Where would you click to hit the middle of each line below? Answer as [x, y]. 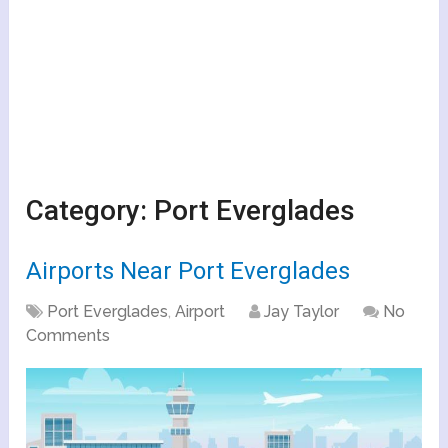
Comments [68, 336]
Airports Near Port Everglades [188, 271]
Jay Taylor [302, 312]
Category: [90, 211]
